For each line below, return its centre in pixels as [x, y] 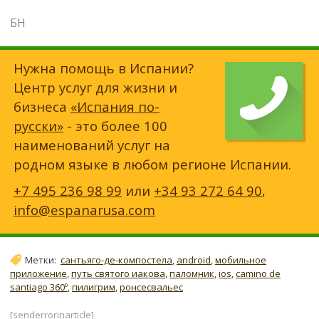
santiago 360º [39, 287]
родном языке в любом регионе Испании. [152, 164]
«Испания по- [115, 106]
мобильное [241, 260]
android [194, 260]
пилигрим [94, 287]
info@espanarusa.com [84, 209]
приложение [38, 274]
